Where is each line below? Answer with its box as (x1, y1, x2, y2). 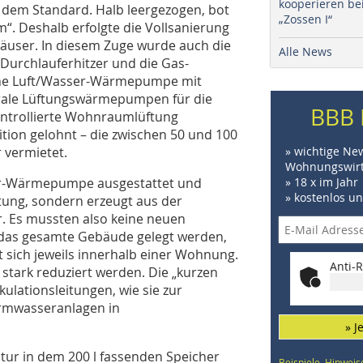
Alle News (279, 44, 332, 59)
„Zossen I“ (279, 11, 332, 27)
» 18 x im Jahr (285, 174, 358, 190)
